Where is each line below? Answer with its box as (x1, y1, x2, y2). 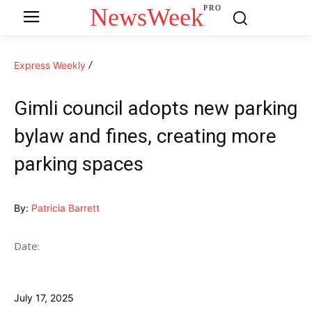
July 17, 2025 (14, 291, 74, 304)
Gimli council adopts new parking (14, 96, 297, 120)
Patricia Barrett (31, 201, 100, 214)
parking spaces (14, 152, 143, 175)
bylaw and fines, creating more (14, 124, 276, 148)
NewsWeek (90, 3, 204, 31)
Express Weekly (14, 58, 86, 71)
